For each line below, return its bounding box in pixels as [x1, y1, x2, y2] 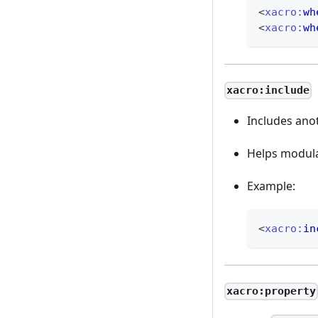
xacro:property [226, 285, 317, 298]
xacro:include [226, 84, 310, 97]
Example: [247, 178, 295, 194]
